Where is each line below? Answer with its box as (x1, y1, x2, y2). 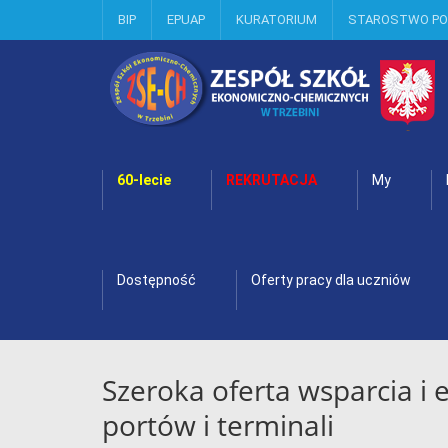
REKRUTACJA (226, 172, 317, 188)
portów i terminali (102, 406, 334, 444)
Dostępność (117, 272, 196, 288)
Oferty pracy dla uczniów (251, 272, 411, 288)
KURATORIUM (236, 12, 317, 27)
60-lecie (117, 172, 171, 188)
